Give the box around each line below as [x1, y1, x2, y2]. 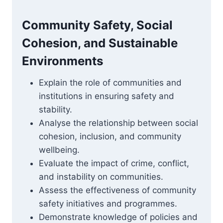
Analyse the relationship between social [39, 118, 198, 128]
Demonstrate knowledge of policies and [39, 212, 198, 222]
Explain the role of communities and [39, 78, 182, 88]
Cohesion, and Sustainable [22, 36, 178, 50]
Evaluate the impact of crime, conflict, [39, 158, 189, 168]
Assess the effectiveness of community [39, 185, 196, 195]
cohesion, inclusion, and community [39, 131, 181, 141]
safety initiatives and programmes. [39, 199, 177, 209]
